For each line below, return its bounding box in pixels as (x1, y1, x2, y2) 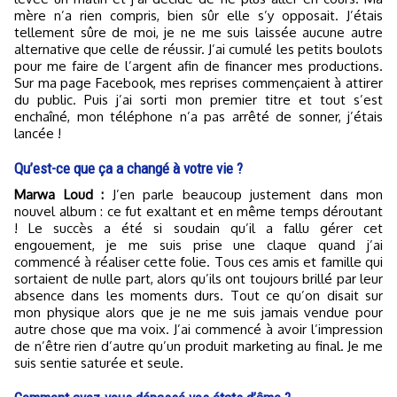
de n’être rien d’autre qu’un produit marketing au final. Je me (14, 338, 383, 355)
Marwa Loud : (26, 186, 104, 204)
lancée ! (14, 125, 61, 143)
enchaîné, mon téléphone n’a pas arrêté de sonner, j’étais (14, 108, 383, 126)
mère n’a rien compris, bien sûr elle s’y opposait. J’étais (14, 7, 383, 25)
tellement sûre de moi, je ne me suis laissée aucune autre (14, 24, 383, 42)
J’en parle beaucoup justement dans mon (104, 186, 383, 204)
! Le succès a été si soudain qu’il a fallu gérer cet (14, 220, 383, 237)
